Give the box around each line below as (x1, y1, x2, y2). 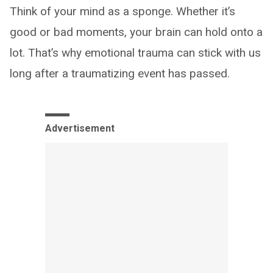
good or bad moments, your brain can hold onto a (10, 24, 263, 39)
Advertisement (45, 122, 115, 134)
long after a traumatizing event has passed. (10, 66, 230, 80)
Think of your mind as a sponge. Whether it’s (10, 4, 235, 18)
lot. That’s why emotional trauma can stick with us (10, 45, 261, 60)
